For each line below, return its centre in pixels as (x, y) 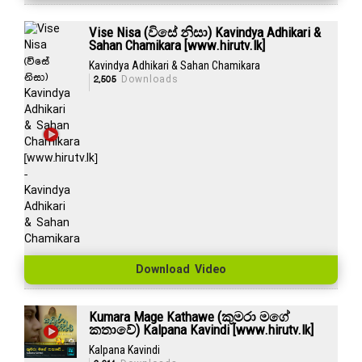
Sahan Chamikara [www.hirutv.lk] (177, 45)
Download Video (181, 269)
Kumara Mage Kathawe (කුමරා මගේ (189, 316)
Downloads (147, 80)
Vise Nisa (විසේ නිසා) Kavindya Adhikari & (204, 32)
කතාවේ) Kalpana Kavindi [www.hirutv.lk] (201, 329)
